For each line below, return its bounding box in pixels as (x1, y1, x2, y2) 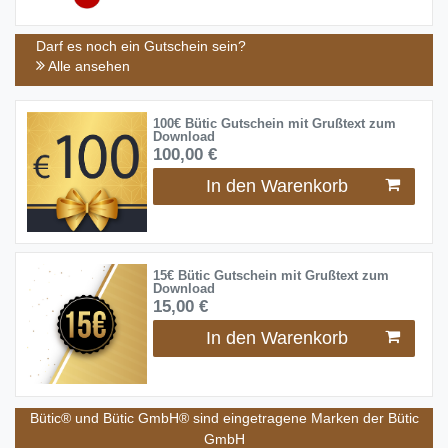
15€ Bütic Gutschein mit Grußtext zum (152, 268, 389, 283)
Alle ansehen (45, 58, 130, 75)
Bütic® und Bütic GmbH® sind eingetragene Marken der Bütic (29, 410, 419, 427)
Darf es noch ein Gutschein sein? (36, 38, 246, 55)
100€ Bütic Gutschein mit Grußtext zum (152, 116, 396, 131)
